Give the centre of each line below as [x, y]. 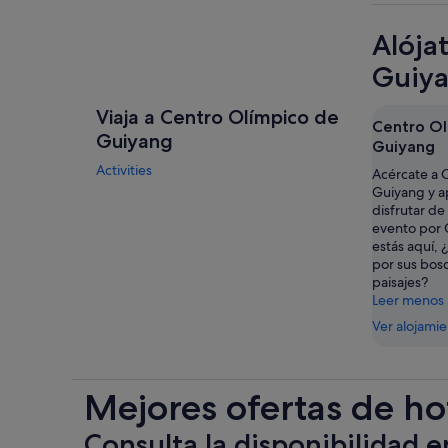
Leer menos [408, 300]
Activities [124, 170]
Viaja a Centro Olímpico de [217, 117]
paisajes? [400, 282]
